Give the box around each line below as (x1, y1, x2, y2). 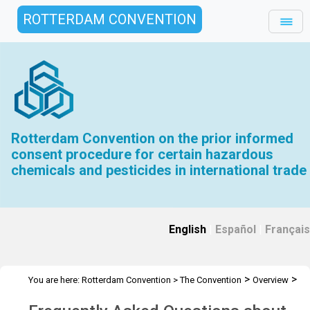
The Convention (180, 275, 241, 285)
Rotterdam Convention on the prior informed (11, 130, 294, 147)
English (169, 223, 206, 236)
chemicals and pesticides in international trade (11, 162, 307, 179)
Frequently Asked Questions (28, 289, 141, 300)
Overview (253, 275, 289, 285)
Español (215, 223, 256, 236)
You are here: (28, 275, 82, 285)
